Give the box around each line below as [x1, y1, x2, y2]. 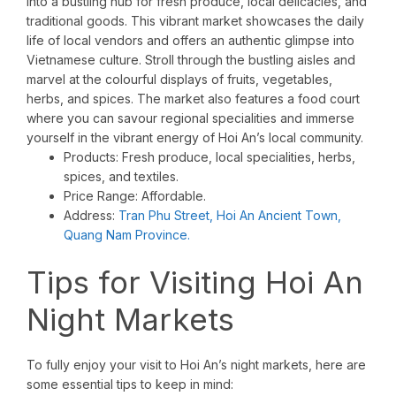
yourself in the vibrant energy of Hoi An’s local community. [27, 130, 363, 146]
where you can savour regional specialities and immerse [27, 110, 354, 126]
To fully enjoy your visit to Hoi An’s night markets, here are [27, 357, 366, 373]
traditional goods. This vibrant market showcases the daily [27, 13, 364, 29]
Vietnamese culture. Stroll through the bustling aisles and [27, 52, 355, 68]
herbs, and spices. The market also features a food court [27, 91, 360, 107]
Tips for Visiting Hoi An [27, 263, 363, 301]
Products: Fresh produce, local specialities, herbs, [64, 149, 355, 165]
